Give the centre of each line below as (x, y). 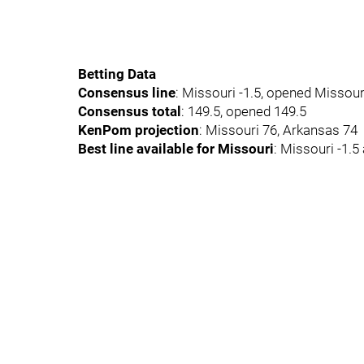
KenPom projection (139, 130)
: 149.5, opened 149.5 (244, 111)
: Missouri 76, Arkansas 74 (278, 130)
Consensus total (130, 111)
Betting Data (117, 74)
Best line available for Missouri (176, 149)
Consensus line (127, 93)
